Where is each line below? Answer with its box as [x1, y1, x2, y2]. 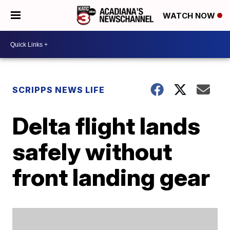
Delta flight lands [12, 111, 201, 140]
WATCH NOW [163, 11, 217, 21]
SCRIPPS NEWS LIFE [12, 85, 105, 95]
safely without [12, 137, 172, 166]
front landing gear [12, 163, 210, 191]
